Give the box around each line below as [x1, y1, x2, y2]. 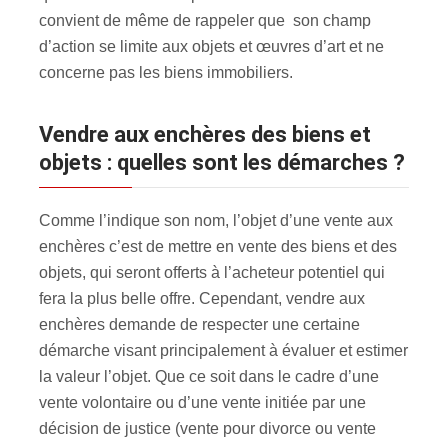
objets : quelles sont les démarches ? [39, 149, 405, 175]
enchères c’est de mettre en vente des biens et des [39, 237, 397, 255]
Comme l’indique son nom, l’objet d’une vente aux [39, 211, 393, 229]
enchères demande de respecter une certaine [39, 315, 360, 333]
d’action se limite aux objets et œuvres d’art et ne [39, 37, 384, 55]
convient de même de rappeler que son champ [39, 11, 371, 29]
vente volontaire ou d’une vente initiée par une [39, 393, 366, 411]
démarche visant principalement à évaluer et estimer [39, 341, 408, 359]
